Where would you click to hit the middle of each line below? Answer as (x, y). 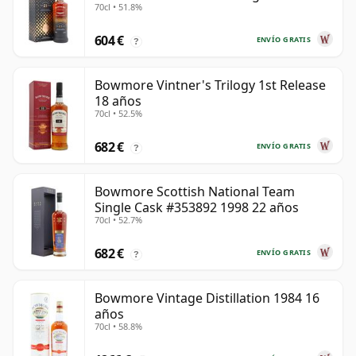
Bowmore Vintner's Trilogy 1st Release (210, 85)
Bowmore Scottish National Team (195, 192)
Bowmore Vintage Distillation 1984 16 (207, 298)
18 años (118, 101)
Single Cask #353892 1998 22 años (197, 208)
